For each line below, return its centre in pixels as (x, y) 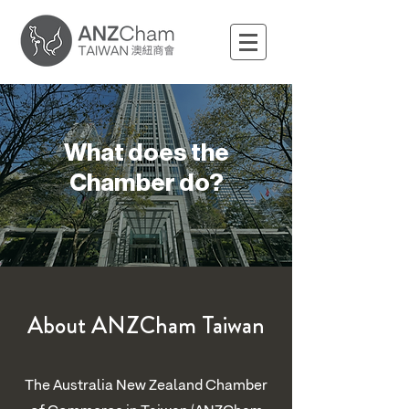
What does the (146, 153)
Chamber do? (146, 183)
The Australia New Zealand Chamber (146, 386)
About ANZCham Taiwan (146, 325)
